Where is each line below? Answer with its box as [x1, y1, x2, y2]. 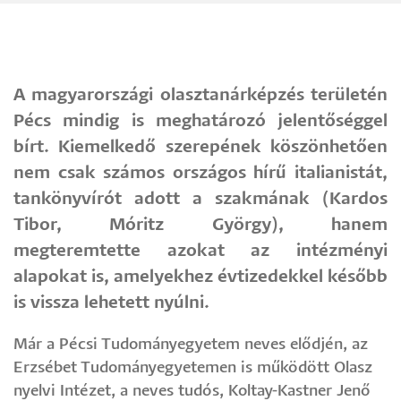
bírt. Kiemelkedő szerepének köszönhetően [13, 138, 388, 156]
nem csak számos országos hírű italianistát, [13, 164, 388, 182]
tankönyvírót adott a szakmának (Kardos [13, 190, 388, 208]
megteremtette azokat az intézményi [13, 242, 388, 260]
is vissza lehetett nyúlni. [13, 294, 209, 311]
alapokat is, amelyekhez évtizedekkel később [13, 268, 388, 286]
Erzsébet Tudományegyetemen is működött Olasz [13, 360, 372, 376]
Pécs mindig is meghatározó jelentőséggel [13, 112, 388, 130]
